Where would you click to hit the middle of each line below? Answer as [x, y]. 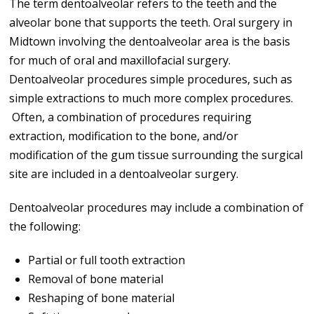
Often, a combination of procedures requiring [131, 117]
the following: [45, 226]
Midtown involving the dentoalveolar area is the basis [150, 41]
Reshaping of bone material [101, 298]
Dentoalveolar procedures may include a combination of [157, 207]
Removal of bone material [95, 279]
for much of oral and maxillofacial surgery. [120, 60]
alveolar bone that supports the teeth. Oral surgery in [151, 22]
